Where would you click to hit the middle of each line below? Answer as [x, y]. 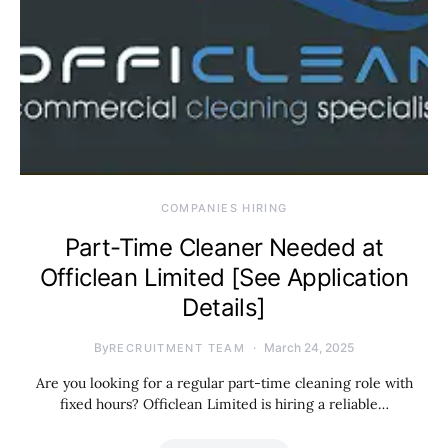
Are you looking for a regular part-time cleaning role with [224, 383]
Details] [224, 307]
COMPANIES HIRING [224, 208]
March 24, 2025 [309, 347]
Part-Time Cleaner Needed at [224, 247]
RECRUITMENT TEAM [177, 348]
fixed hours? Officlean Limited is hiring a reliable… [224, 404]
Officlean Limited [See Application [224, 277]
